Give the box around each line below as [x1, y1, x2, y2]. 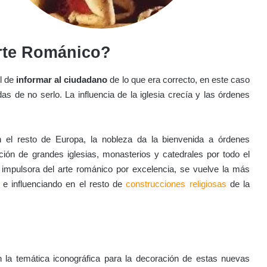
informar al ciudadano [16, 74, 108, 85]
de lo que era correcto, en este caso [107, 74, 250, 85]
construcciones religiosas [126, 178, 226, 189]
